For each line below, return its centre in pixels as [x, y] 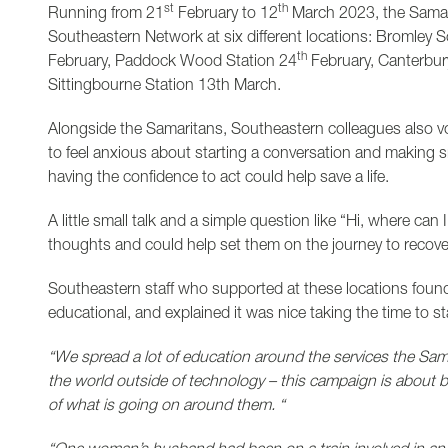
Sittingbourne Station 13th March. [164, 87]
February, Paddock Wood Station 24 [172, 63]
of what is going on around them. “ [166, 407]
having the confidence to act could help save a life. [218, 179]
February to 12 [226, 15]
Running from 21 [106, 15]
